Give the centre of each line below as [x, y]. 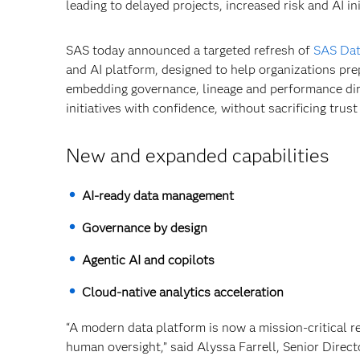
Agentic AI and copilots [148, 260]
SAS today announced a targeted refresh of [190, 50]
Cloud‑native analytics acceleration [183, 292]
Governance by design [145, 228]
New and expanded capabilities [197, 155]
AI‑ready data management [158, 196]
